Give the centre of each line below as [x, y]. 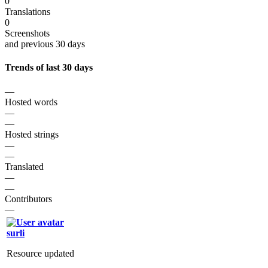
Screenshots [27, 33]
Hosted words [31, 102]
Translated [24, 166]
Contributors [28, 199]
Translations [28, 12]
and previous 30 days [45, 44]
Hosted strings [32, 134]
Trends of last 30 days [49, 68]
